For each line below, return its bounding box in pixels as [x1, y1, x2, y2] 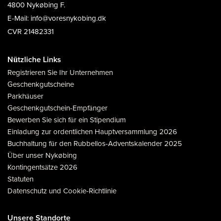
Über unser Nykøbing [7, 151, 77, 160]
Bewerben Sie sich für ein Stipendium [7, 115, 126, 124]
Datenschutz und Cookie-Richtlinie [7, 186, 116, 195]
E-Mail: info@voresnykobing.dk [7, 14, 106, 23]
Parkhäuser [7, 92, 43, 101]
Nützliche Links [7, 55, 61, 65]
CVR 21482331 [7, 27, 54, 36]
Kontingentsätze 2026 [7, 163, 77, 172]
